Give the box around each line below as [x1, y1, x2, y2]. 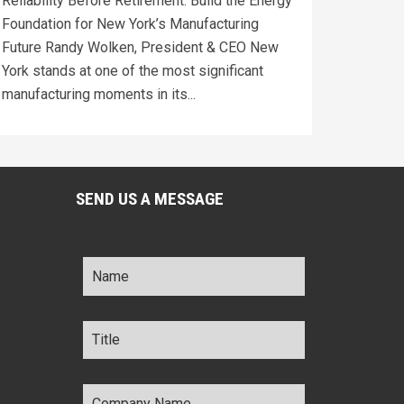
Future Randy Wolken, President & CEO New [2, 38, 279, 56]
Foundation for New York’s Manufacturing [2, 14, 259, 32]
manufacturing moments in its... [2, 85, 196, 103]
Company [82, 373, 146, 391]
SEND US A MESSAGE [75, 188, 224, 209]
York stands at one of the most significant [2, 61, 263, 79]
